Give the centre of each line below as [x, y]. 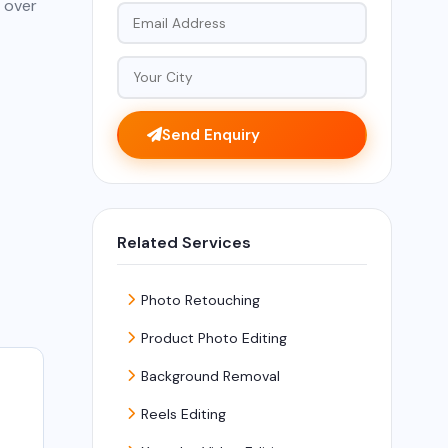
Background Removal [210, 375]
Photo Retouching [200, 299]
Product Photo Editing [213, 337]
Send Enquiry [211, 134]
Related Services [184, 242]
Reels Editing [183, 413]
